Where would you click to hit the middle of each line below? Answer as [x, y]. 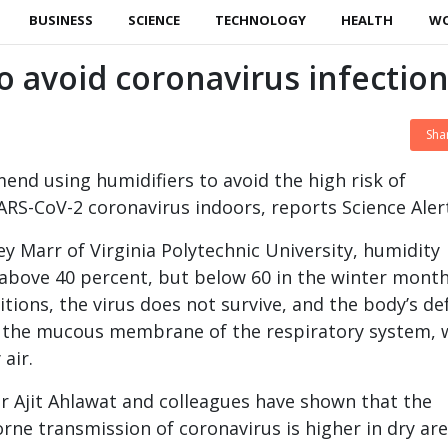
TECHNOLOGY [261, 20]
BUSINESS [60, 20]
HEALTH [367, 20]
